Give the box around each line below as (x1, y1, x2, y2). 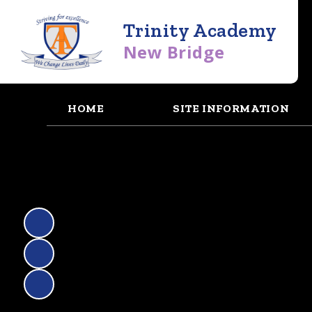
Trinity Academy (123, 18, 277, 42)
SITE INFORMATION (172, 101, 290, 115)
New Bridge (123, 40, 225, 63)
